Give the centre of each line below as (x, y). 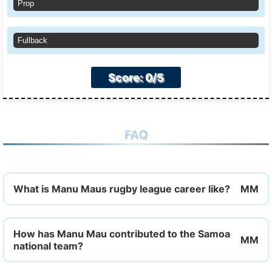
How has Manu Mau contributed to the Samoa (122, 234)
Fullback (32, 40)
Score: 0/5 (136, 77)
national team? (48, 246)
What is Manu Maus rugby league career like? (122, 189)
